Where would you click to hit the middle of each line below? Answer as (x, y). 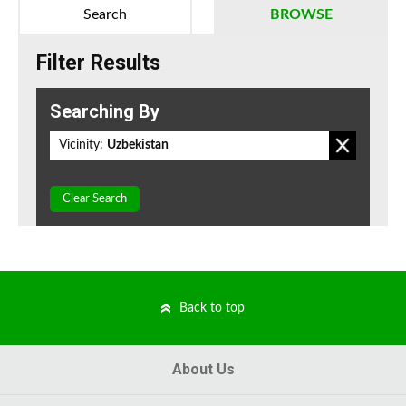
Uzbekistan (138, 145)
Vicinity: (81, 145)
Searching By (105, 112)
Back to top (212, 309)
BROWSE (301, 15)
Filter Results (98, 63)
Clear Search (95, 199)
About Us (203, 370)
